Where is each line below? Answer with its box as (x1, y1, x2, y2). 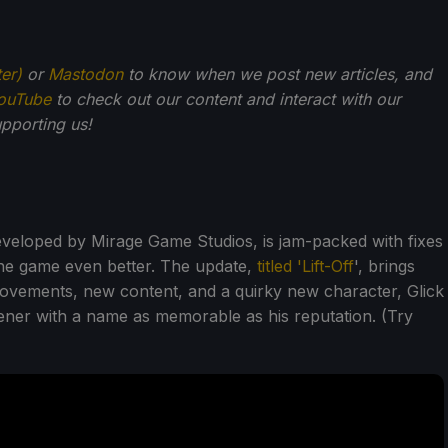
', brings (354, 255, 415, 276)
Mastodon (48, 63, 123, 84)
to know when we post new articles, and (123, 63, 432, 84)
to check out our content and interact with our (51, 88, 401, 109)
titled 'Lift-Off (257, 255, 354, 276)
